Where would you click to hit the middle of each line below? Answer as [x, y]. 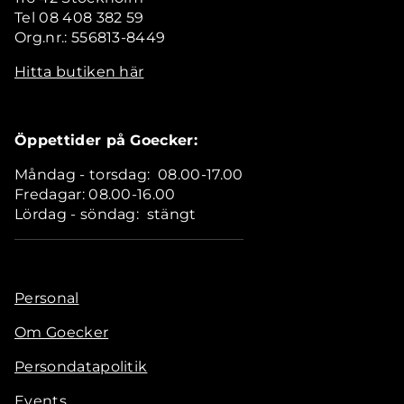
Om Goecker [62, 332]
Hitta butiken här [79, 72]
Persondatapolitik [81, 367]
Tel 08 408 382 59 [79, 18]
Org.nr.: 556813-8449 [90, 37]
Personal [47, 298]
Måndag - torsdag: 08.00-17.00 [129, 174]
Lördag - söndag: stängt [106, 214]
